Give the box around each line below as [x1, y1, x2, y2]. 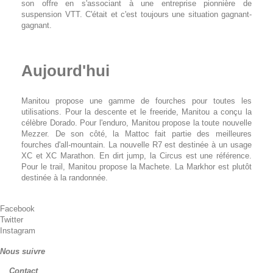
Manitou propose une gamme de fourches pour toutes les [21, 96, 252, 105]
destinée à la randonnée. [21, 172, 108, 182]
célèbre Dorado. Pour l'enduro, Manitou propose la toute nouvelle [21, 118, 252, 127]
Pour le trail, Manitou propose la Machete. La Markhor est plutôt [21, 161, 252, 171]
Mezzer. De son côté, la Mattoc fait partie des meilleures [21, 129, 252, 138]
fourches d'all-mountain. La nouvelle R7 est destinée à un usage [21, 140, 252, 149]
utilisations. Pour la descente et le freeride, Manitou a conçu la [21, 107, 252, 116]
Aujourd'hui [21, 61, 110, 80]
